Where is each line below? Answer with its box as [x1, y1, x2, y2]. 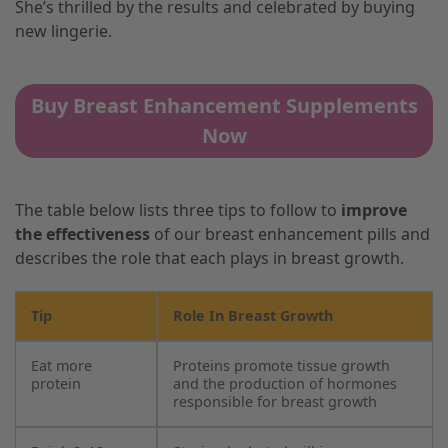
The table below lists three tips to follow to [15, 199, 341, 222]
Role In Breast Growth [173, 306, 333, 325]
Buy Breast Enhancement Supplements [30, 91, 418, 119]
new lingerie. [15, 19, 112, 42]
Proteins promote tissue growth [173, 356, 390, 375]
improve [341, 199, 407, 222]
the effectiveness [15, 223, 150, 246]
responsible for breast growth [173, 392, 377, 411]
